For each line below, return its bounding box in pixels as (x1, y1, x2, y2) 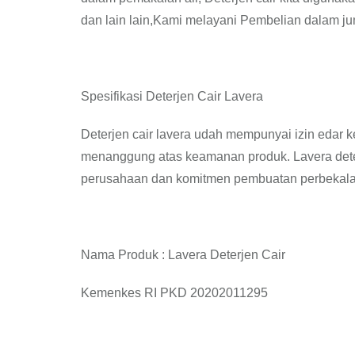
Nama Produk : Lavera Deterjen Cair (81, 248, 285, 261)
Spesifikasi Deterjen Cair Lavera (81, 90, 263, 103)
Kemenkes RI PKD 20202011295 (81, 286, 268, 300)
